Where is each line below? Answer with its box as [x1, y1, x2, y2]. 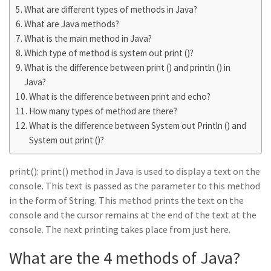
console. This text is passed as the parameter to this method [9, 180, 260, 192]
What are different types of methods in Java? [24, 4, 198, 15]
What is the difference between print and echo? [29, 91, 211, 102]
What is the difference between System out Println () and [29, 120, 247, 131]
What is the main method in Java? [24, 33, 152, 44]
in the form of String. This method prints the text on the [9, 194, 244, 206]
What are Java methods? [24, 18, 120, 30]
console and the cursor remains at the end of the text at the [9, 209, 256, 221]
